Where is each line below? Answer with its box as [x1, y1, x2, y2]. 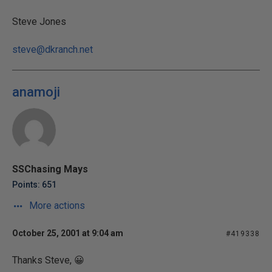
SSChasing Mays [12, 163, 88, 175]
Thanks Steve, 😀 [12, 254, 84, 266]
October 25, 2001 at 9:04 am [12, 228, 123, 238]
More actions [27, 200, 85, 211]
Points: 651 [12, 180, 56, 189]
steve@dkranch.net [12, 44, 93, 55]
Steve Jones [12, 16, 66, 27]
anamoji [12, 84, 60, 100]
